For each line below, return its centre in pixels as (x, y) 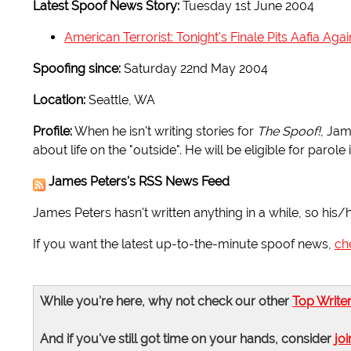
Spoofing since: (77, 69)
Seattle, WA (122, 100)
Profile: (52, 132)
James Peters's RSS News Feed (139, 182)
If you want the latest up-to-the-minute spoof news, (184, 244)
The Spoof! (289, 132)
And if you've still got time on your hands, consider (187, 339)
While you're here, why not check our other (166, 302)
